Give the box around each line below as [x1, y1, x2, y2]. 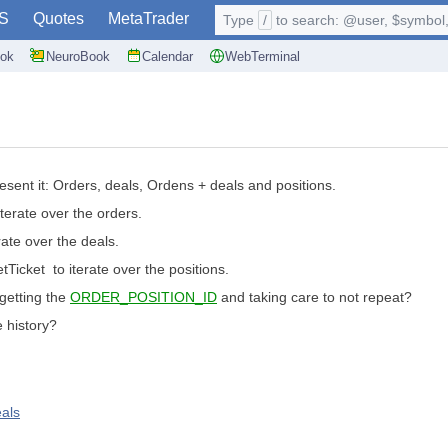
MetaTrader [108, 10, 189, 27]
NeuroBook [46, 48, 110, 64]
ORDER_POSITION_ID [70, 289, 217, 306]
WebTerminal [225, 48, 300, 64]
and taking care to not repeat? [217, 289, 412, 306]
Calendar [142, 48, 193, 64]
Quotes [33, 10, 84, 27]
